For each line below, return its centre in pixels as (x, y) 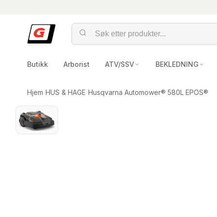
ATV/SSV (120, 64)
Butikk (38, 64)
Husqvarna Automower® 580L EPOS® (148, 92)
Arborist (77, 64)
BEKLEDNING (177, 64)
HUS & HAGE (66, 92)
